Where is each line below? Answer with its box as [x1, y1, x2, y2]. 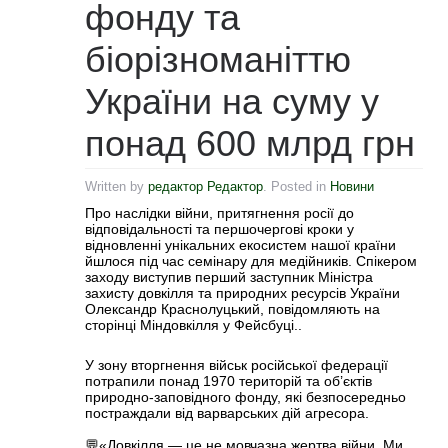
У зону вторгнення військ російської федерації [85, 357, 388, 373]
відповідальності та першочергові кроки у [85, 221, 354, 237]
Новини [330, 179, 374, 194]
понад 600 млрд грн [85, 123, 415, 164]
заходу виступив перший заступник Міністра [85, 269, 373, 285]
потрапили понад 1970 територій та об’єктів [85, 373, 372, 389]
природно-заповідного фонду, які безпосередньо [85, 389, 406, 405]
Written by [85, 179, 148, 194]
